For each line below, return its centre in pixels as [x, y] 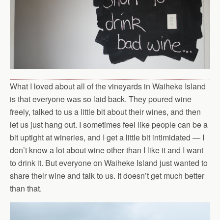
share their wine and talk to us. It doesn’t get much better [107, 176]
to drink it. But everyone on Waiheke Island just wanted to [109, 163]
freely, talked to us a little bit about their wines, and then [105, 112]
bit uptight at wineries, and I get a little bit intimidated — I [107, 137]
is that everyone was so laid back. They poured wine [101, 99]
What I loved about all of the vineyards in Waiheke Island [108, 86]
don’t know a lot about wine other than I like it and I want [107, 150]
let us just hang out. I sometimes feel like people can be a [109, 125]
